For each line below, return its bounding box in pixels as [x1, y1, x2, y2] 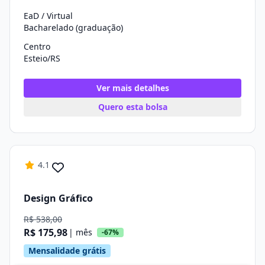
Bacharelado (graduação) [24, 22, 123, 33]
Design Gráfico [24, 191, 93, 205]
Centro [24, 41, 50, 52]
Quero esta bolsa [98, 101, 167, 112]
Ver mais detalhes [96, 82, 169, 93]
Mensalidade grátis [28, 245, 106, 256]
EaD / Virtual [24, 10, 73, 21]
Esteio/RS [24, 53, 60, 64]
